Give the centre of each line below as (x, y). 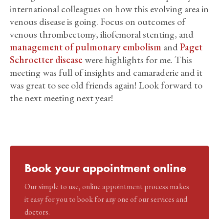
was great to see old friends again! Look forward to (106, 85)
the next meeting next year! (61, 98)
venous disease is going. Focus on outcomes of (98, 22)
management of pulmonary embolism (86, 47)
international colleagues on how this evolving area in (109, 9)
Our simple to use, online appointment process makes (107, 187)
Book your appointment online (105, 168)
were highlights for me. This (137, 60)
